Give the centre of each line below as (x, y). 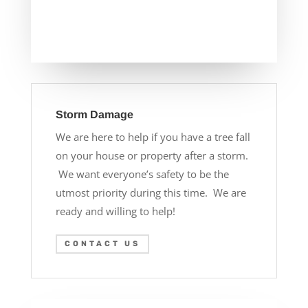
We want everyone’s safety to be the (142, 174)
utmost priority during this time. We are (151, 192)
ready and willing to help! (118, 211)
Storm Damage (94, 114)
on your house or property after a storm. (152, 155)
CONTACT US (102, 244)
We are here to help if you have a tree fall (153, 136)
